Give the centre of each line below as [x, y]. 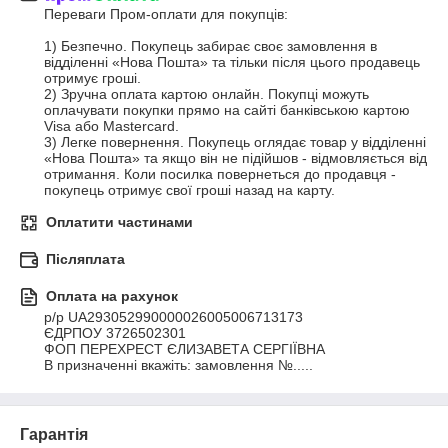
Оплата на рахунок [112, 296]
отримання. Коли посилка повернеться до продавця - [220, 174]
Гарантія [54, 435]
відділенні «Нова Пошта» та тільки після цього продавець [232, 62]
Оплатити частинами [119, 222]
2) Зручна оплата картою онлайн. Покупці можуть [206, 94]
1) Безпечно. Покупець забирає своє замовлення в [210, 46]
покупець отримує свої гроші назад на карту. [189, 190]
